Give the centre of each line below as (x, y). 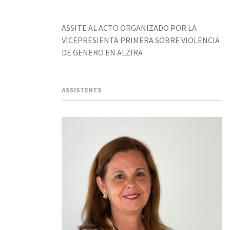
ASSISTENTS (82, 90)
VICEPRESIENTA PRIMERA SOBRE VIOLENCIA (141, 40)
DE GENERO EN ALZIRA (102, 52)
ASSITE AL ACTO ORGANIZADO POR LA (129, 27)
